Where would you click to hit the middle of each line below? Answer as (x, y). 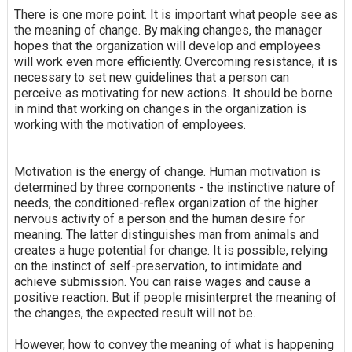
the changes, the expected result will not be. (134, 313)
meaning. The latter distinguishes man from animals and (166, 235)
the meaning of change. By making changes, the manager (168, 31)
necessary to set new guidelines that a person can (151, 78)
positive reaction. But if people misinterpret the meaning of (175, 298)
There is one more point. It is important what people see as (176, 15)
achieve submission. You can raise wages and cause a (162, 282)
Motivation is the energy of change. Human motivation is (167, 172)
